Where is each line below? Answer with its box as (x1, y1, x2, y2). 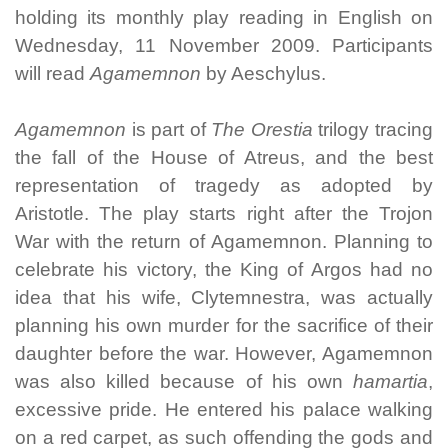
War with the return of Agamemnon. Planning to (15, 231, 433, 252)
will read (15, 63, 90, 84)
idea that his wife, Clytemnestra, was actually (15, 287, 433, 308)
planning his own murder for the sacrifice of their (15, 315, 433, 336)
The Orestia (211, 119, 313, 140)
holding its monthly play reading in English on (15, 7, 433, 28)
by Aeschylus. (201, 63, 326, 84)
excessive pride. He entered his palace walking (15, 399, 433, 420)
